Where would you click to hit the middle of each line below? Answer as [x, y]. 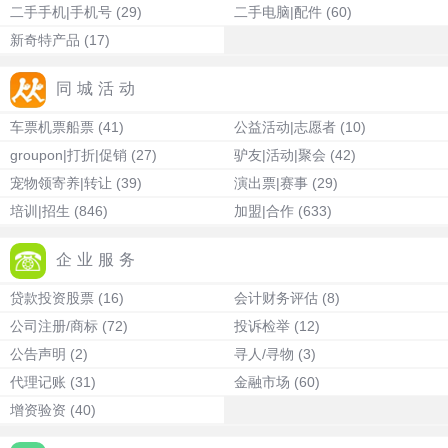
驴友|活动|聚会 [280, 155]
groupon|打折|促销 [68, 155]
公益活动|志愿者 [285, 127]
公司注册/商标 [54, 326]
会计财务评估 [276, 298]
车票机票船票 [52, 127]
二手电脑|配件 [278, 12]
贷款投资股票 [52, 298]
